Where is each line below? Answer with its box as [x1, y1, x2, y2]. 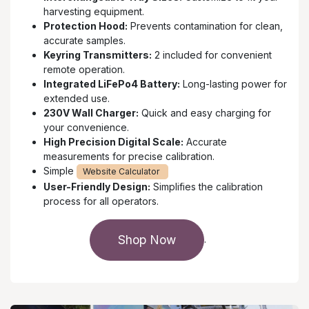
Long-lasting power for [180, 78, 287, 90]
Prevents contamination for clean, [128, 20, 283, 32]
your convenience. [43, 121, 129, 134]
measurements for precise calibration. [43, 150, 215, 163]
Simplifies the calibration [150, 181, 263, 193]
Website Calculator [83, 166, 162, 177]
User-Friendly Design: [43, 181, 150, 193]
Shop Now [117, 232, 176, 248]
